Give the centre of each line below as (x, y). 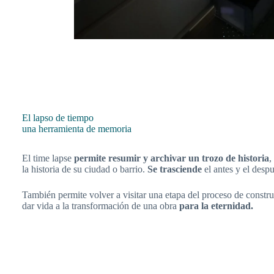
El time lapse (48, 158)
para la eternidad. (216, 206)
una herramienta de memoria (77, 129)
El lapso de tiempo (58, 118)
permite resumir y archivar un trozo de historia (172, 158)
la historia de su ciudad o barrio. (85, 169)
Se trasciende (175, 169)
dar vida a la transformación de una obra (101, 206)
